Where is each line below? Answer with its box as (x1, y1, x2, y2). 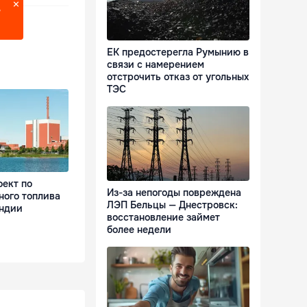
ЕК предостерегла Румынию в (107, 46, 249, 59)
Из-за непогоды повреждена (107, 186, 241, 199)
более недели (107, 223, 171, 236)
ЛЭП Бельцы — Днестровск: (107, 199, 238, 212)
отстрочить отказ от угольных (107, 71, 249, 84)
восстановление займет (107, 211, 220, 224)
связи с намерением (107, 58, 204, 71)
